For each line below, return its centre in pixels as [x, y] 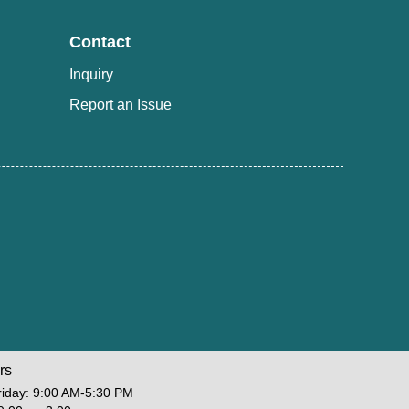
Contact [100, 42]
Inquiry [91, 74]
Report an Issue [121, 104]
